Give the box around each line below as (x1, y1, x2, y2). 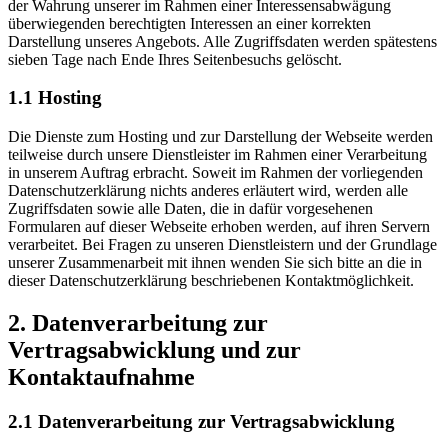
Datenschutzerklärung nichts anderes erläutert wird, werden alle (8, 182, 408, 200)
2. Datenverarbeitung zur (8, 309, 268, 336)
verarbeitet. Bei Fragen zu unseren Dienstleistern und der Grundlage (8, 236, 437, 254)
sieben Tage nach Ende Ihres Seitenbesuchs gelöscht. (8, 50, 342, 68)
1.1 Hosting (8, 87, 102, 109)
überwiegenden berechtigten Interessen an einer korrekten (8, 14, 371, 32)
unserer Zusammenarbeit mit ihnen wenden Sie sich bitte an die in (8, 254, 422, 272)
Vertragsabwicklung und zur (8, 336, 301, 363)
